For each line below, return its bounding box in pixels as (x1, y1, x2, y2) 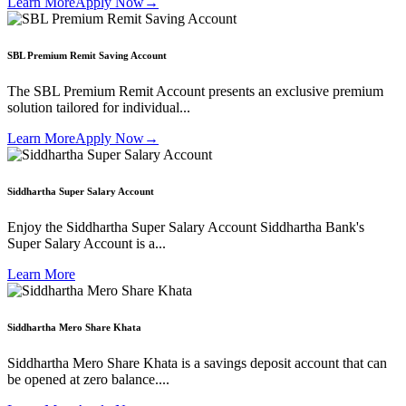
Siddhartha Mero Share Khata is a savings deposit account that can (7, 355, 387, 372)
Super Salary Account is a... (7, 236, 166, 252)
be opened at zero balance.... (7, 372, 169, 388)
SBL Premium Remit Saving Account (7, 50, 167, 62)
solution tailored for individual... (7, 100, 190, 116)
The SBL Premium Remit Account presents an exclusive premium (7, 83, 383, 100)
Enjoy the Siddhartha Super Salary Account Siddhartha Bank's (7, 219, 364, 236)
